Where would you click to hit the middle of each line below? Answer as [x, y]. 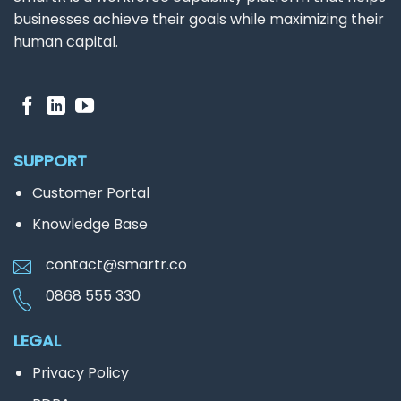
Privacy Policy [80, 373]
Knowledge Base [90, 224]
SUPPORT [50, 161]
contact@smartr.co [116, 265]
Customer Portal [90, 193]
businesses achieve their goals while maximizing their [199, 20]
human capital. [66, 42]
